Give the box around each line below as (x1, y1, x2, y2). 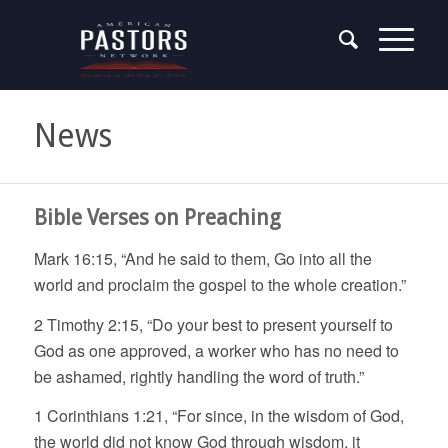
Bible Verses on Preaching (33, 205, 281, 230)
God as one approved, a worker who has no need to (33, 338, 399, 362)
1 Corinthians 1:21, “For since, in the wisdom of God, (33, 404, 404, 428)
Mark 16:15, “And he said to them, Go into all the (33, 247, 372, 270)
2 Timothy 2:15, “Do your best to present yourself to (33, 312, 393, 336)
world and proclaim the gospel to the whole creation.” (33, 273, 406, 296)
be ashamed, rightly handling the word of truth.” (33, 364, 364, 388)
